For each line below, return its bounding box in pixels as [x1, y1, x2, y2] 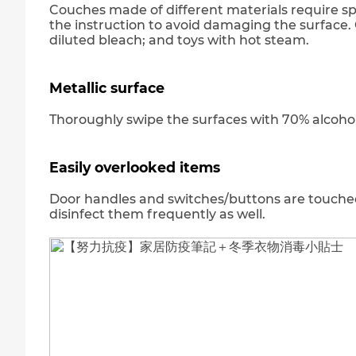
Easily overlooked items [49, 159, 220, 176]
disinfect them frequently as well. [49, 207, 265, 222]
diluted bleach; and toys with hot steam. [49, 33, 309, 48]
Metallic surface [49, 79, 164, 96]
